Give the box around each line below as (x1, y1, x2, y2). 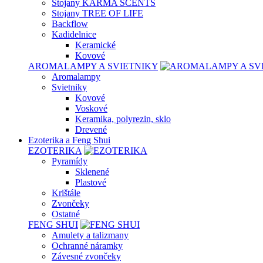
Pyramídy (52, 156, 87, 166)
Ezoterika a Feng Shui (28, 135, 110, 145)
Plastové (75, 177, 106, 187)
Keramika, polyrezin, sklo (75, 114, 171, 124)
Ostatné (52, 209, 80, 219)
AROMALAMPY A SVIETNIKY (28, 61, 158, 71)
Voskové (75, 103, 107, 113)
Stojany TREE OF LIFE (52, 8, 143, 18)
